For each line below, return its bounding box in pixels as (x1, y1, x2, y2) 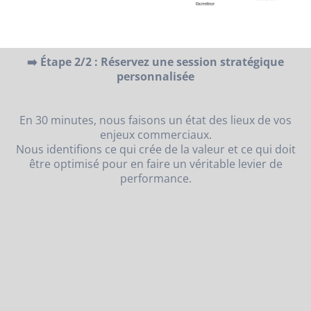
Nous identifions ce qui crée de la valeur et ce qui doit (15, 142, 296, 158)
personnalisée (117, 69, 194, 85)
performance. (119, 171, 192, 187)
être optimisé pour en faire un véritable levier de (28, 156, 283, 172)
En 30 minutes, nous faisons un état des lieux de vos (19, 112, 292, 128)
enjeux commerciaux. (99, 127, 212, 143)
